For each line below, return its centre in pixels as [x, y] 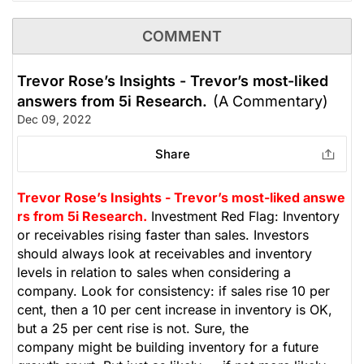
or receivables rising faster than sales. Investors [163, 235]
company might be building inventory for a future [168, 347]
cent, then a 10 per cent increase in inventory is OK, [175, 310]
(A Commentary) [271, 102]
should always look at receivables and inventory [165, 254]
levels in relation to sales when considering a [154, 273]
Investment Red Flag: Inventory [243, 217]
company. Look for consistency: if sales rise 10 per [173, 291]
